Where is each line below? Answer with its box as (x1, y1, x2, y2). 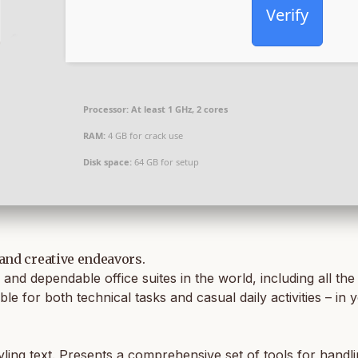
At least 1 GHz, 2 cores (129, 103, 228, 115)
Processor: (83, 103, 129, 115)
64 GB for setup (132, 156, 199, 168)
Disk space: (83, 156, 132, 168)
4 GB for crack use (105, 129, 183, 141)
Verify (265, 4, 308, 26)
